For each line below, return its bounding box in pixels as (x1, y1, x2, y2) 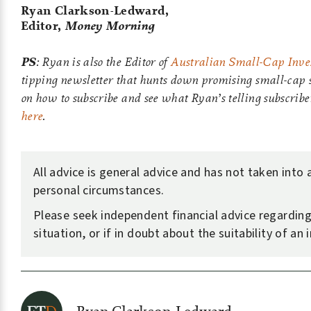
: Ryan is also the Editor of (35, 53, 171, 69)
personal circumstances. (33, 182, 165, 199)
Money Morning (64, 17, 155, 33)
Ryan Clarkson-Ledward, (21, 2, 169, 19)
